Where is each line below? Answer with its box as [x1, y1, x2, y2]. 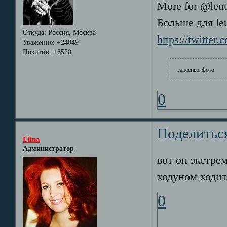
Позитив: [22, 48, 51, 56]
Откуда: [22, 28, 46, 36]
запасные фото [177, 66, 215, 73]
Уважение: [22, 38, 55, 46]
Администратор [22, 145, 74, 153]
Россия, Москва [46, 28, 96, 36]
